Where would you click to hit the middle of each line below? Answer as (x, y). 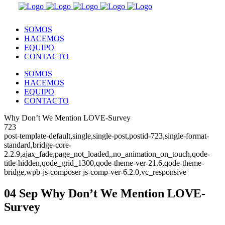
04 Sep (21, 193)
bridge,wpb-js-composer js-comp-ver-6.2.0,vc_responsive (95, 172)
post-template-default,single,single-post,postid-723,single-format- (106, 136)
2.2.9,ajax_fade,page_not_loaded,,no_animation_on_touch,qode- (107, 154)
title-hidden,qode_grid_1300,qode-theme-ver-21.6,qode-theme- (104, 163)
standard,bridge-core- (38, 145)
